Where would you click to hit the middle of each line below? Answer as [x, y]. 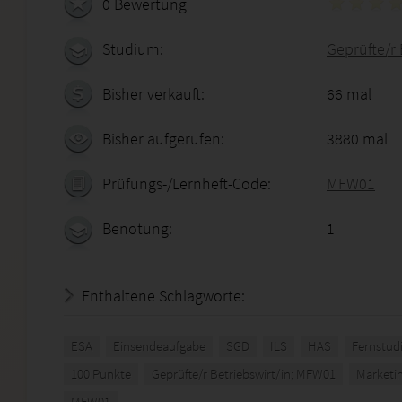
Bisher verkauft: [153, 94]
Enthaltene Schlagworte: [163, 296]
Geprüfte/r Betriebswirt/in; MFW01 [244, 374]
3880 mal [357, 139]
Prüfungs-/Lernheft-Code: [187, 184]
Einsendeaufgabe [159, 346]
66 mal [349, 94]
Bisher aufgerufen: [163, 139]
